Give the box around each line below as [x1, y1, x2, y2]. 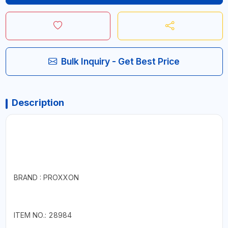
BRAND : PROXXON [13, 173, 79, 182]
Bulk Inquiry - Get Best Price [61, 55, 180, 67]
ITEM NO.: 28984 [13, 210, 72, 219]
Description [11, 97, 64, 108]
